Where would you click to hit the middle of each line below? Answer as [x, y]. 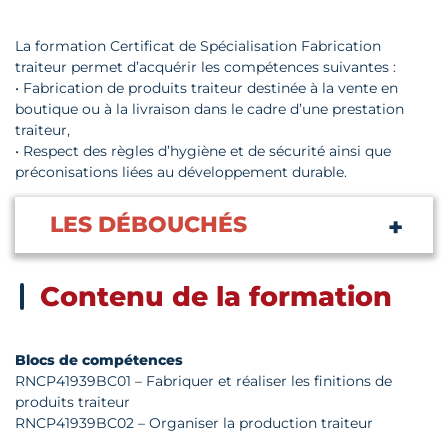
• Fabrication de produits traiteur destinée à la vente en [206, 88]
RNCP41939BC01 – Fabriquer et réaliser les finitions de [203, 381]
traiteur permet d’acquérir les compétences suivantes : [205, 67]
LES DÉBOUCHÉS [148, 225]
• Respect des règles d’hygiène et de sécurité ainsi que [203, 151]
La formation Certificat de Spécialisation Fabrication [198, 46]
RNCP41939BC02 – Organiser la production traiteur [194, 423]
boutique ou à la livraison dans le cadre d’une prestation [209, 109]
